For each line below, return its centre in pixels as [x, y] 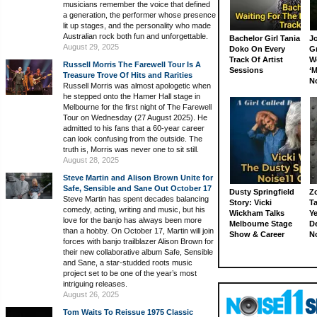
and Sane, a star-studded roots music [128, 263]
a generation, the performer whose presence [139, 15]
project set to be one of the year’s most [130, 273]
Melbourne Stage [261, 224]
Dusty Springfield [262, 192]
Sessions [246, 70]
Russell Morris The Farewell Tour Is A [132, 65]
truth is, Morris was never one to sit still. [131, 150]
